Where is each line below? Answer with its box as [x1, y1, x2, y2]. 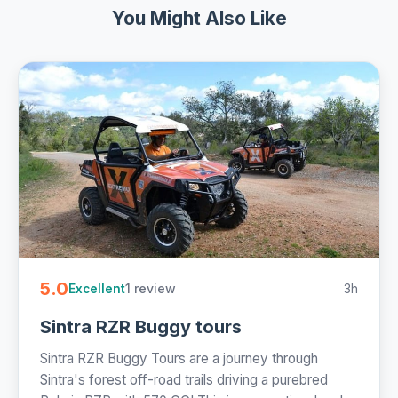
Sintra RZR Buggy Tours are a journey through [40, 350, 318, 368]
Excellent [68, 281, 125, 296]
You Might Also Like [111, 7, 287, 30]
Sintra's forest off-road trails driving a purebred [40, 371, 328, 389]
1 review [125, 281, 176, 297]
